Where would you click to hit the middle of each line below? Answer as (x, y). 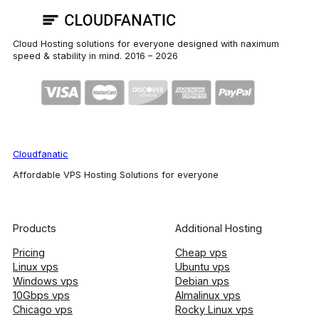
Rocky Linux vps (214, 309)
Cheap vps (201, 252)
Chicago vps (43, 309)
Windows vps (46, 281)
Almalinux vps (208, 295)
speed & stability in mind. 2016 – (84, 56)
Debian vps (202, 281)
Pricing (29, 252)
